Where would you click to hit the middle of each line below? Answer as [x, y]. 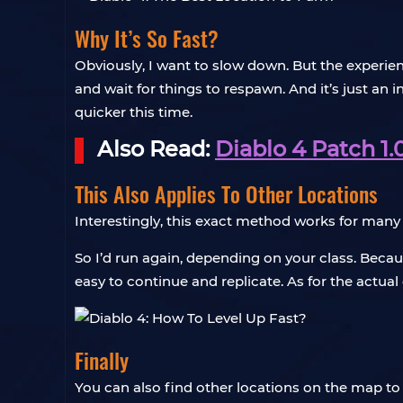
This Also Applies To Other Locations [226, 193]
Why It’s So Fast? [147, 38]
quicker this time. [134, 112]
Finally [102, 360]
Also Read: [156, 149]
